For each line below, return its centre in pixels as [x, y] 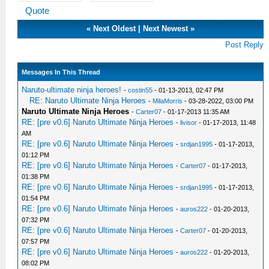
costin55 [141, 90]
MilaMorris [168, 101]
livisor [189, 122]
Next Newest [166, 29]
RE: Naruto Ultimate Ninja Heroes [88, 101]
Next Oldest [115, 29]
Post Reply [245, 45]
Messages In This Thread [61, 72]
